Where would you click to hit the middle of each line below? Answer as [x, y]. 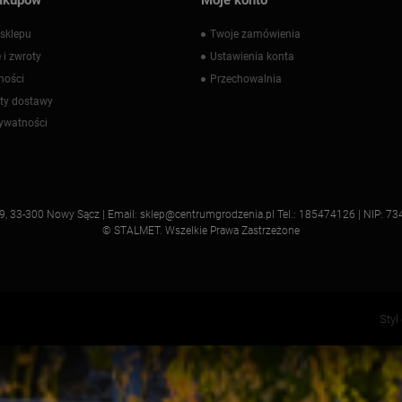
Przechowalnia [246, 79]
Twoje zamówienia [255, 35]
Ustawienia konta [252, 57]
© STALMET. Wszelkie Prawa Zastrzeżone [201, 231]
